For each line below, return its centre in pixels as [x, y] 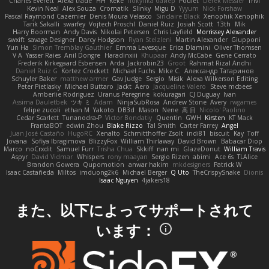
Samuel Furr [75, 149]
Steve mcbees [231, 86]
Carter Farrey [198, 125]
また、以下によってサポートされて [134, 210]
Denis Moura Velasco [121, 16]
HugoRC [80, 133]
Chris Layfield [173, 32]
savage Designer [52, 39]
